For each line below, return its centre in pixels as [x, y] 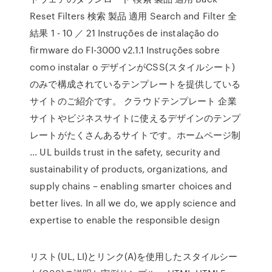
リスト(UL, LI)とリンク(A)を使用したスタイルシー [134, 256]
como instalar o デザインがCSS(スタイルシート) [133, 67]
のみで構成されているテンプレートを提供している [135, 84]
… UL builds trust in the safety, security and [125, 152]
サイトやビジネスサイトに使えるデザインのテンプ [135, 118]
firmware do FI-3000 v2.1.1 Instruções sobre [125, 50]
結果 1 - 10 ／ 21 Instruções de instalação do [124, 33]
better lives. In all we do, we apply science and [133, 203]
